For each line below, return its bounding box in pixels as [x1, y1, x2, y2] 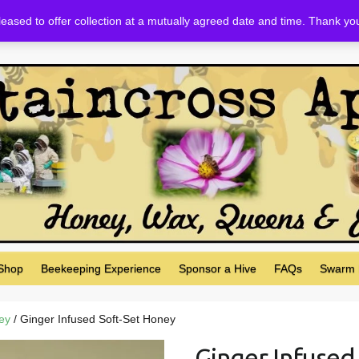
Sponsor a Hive [179, 262, 256, 276]
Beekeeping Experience [41, 262, 161, 276]
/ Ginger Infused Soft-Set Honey [10, 313, 175, 326]
